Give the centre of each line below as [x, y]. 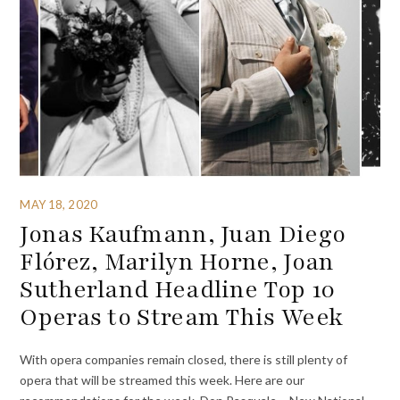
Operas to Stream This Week [182, 317]
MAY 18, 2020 [58, 204]
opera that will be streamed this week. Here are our [162, 379]
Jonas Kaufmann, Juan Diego [183, 234]
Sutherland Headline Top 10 [178, 290]
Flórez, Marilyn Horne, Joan [177, 262]
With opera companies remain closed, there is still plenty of [184, 359]
